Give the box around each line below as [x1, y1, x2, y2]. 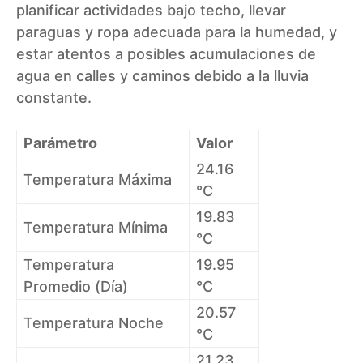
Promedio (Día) [23, 278, 128, 296]
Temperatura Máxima [23, 171, 172, 189]
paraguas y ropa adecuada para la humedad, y [16, 23, 337, 41]
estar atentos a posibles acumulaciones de [16, 45, 316, 63]
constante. [16, 89, 92, 107]
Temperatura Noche [23, 314, 164, 332]
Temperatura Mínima [23, 219, 168, 237]
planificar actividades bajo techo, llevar [16, 2, 286, 19]
